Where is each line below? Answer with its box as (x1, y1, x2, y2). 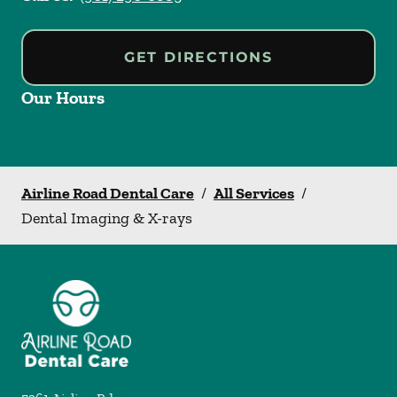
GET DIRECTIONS (123, 49, 274, 66)
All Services (214, 183, 294, 203)
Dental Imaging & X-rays (21, 208, 192, 228)
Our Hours (21, 87, 105, 108)
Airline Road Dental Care (21, 183, 194, 203)
